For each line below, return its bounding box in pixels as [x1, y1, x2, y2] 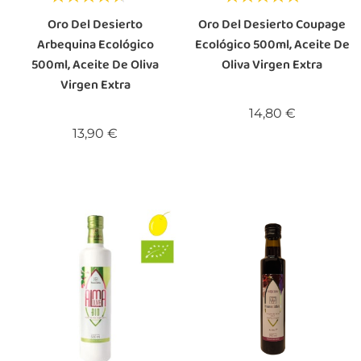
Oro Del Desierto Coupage [198, 14, 346, 35]
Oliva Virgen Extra [222, 54, 323, 75]
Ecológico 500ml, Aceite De [194, 34, 350, 55]
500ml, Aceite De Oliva [31, 54, 160, 75]
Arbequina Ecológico [36, 34, 154, 55]
